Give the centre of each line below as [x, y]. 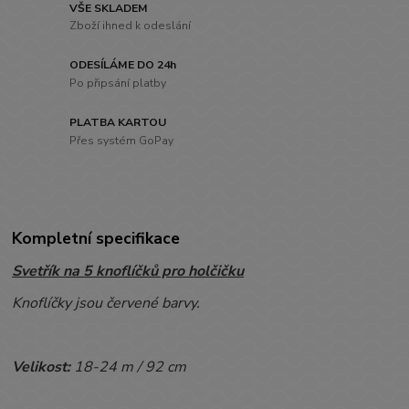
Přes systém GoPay [122, 140]
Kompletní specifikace [96, 239]
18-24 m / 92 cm [136, 367]
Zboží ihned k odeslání [131, 26]
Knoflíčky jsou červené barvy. [106, 303]
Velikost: [43, 367]
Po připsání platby [118, 84]
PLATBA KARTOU [118, 123]
